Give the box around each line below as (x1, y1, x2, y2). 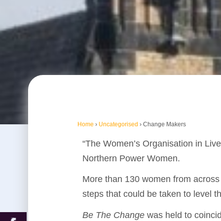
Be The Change (82, 210, 147, 220)
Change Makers (143, 121, 186, 128)
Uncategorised (99, 121, 138, 128)
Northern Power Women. (82, 153, 180, 163)
